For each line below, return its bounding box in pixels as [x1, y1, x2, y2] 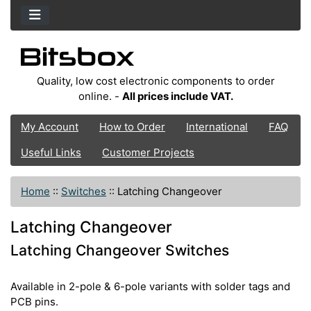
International [186, 120, 248, 134]
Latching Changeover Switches [10, 241, 229, 259]
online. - [78, 89, 122, 103]
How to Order [99, 120, 165, 134]
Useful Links [21, 146, 81, 160]
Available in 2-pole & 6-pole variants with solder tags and [10, 280, 290, 294]
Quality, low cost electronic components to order [36, 74, 275, 87]
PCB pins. [10, 295, 58, 309]
